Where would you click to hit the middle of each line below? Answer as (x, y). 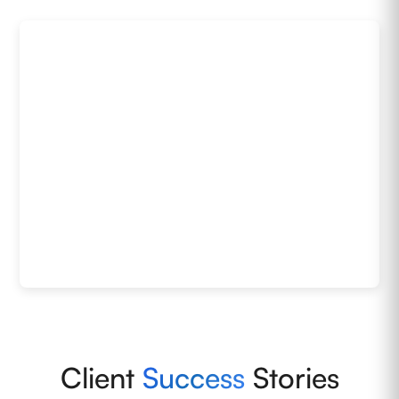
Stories (292, 377)
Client (101, 377)
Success (193, 377)
